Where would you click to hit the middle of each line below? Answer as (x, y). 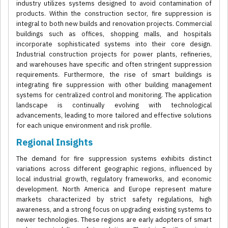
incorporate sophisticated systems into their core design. (114, 44)
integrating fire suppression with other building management (114, 85)
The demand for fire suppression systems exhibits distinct (114, 159)
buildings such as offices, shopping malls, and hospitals (114, 34)
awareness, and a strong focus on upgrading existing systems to (114, 210)
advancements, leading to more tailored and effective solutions (114, 116)
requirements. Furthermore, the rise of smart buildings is (114, 75)
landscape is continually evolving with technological (114, 105)
